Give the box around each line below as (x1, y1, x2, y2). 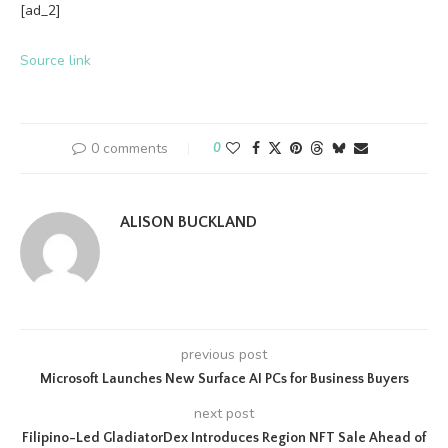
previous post (181, 345, 267, 364)
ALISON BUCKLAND (120, 213, 257, 231)
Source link (20, 51, 91, 70)
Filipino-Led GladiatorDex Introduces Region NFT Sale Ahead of (22, 430, 426, 446)
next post (194, 404, 254, 423)
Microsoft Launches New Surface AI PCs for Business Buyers (39, 371, 409, 387)
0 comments (91, 139, 168, 158)
